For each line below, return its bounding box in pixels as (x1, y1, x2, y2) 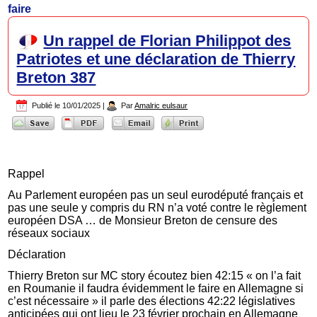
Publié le (32, 101, 61, 110)
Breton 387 (16, 69, 96, 87)
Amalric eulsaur (134, 101, 188, 110)
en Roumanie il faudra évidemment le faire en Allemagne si (8, 282, 304, 294)
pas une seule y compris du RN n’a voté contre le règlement (8, 201, 307, 214)
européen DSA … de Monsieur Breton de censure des (8, 214, 278, 226)
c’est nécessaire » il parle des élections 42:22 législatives (8, 294, 296, 307)
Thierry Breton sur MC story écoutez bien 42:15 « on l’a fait (8, 269, 301, 282)
